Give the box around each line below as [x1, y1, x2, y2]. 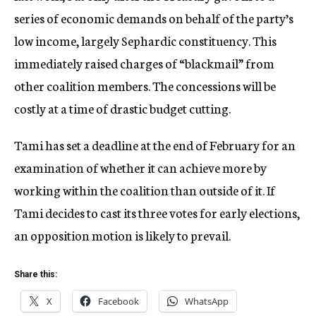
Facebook [98, 295, 139, 308]
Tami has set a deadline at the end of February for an [14, 135, 296, 154]
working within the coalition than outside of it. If [14, 181, 275, 199]
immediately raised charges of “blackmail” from [14, 54, 274, 72]
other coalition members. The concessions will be [14, 76, 276, 95]
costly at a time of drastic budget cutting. [14, 99, 231, 117]
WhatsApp [185, 295, 229, 308]
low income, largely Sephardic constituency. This [14, 31, 276, 49]
